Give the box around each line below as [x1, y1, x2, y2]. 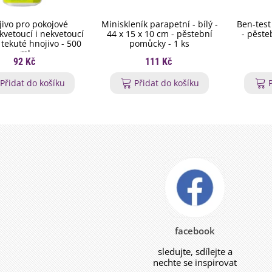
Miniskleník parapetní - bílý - [101, 18, 218, 30]
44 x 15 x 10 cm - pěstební [106, 28, 212, 39]
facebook [175, 225, 216, 237]
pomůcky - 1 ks [129, 38, 189, 49]
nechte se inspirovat [153, 256, 237, 268]
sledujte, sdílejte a [157, 245, 233, 257]
